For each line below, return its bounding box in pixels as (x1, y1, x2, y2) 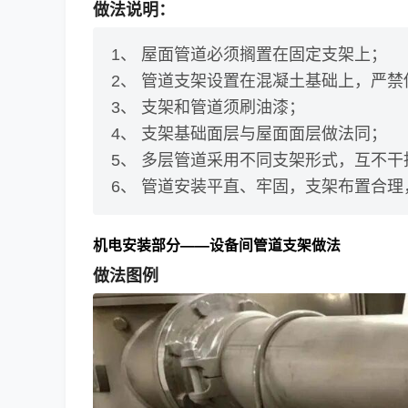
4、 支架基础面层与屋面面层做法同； (111, 124, 387, 143)
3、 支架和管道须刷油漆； (111, 97, 305, 117)
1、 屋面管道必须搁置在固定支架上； (111, 45, 387, 64)
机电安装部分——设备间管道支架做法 (93, 233, 341, 255)
